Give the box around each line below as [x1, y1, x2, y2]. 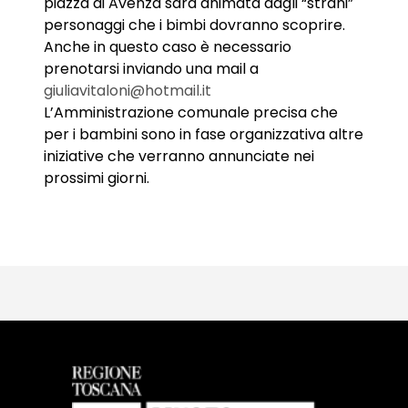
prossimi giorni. [44, 167, 149, 189]
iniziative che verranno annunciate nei [44, 145, 314, 167]
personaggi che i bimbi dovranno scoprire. [44, 14, 345, 36]
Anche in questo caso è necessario [44, 36, 291, 57]
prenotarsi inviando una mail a [44, 57, 259, 79]
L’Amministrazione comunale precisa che [44, 101, 338, 123]
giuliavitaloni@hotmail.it [44, 79, 211, 101]
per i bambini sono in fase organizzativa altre [44, 123, 363, 145]
